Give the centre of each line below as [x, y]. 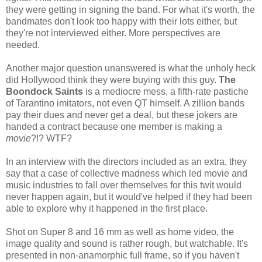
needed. [23, 44]
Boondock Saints [44, 91]
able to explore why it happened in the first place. [107, 208]
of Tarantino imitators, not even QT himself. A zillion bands [125, 103]
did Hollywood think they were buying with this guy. [112, 80]
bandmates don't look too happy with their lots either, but [121, 21]
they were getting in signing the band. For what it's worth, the [130, 9]
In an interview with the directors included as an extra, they [126, 161]
